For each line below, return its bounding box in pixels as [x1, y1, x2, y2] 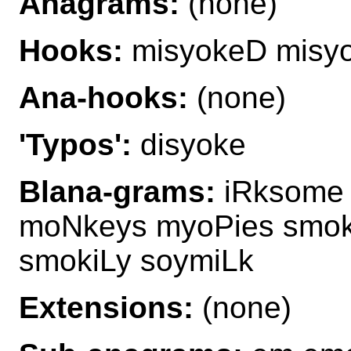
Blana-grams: [19, 174, 215, 208]
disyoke [132, 127, 246, 161]
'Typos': [19, 127, 132, 161]
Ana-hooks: [19, 80, 188, 114]
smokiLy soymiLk [19, 243, 254, 277]
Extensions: [19, 290, 194, 324]
